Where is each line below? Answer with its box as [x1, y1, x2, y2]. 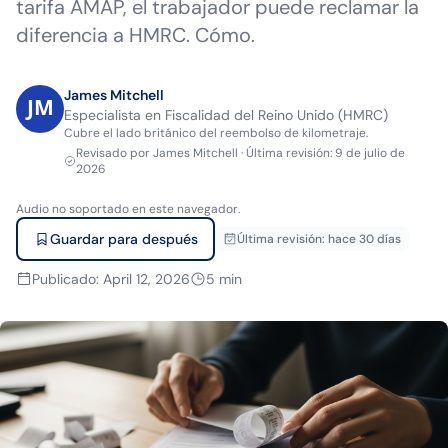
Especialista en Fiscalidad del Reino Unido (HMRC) [64, 106, 388, 124]
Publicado [32, 270, 96, 288]
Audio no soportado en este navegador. [16, 201, 240, 217]
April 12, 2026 [103, 270, 190, 288]
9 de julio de [334, 145, 405, 161]
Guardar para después [49, 230, 198, 248]
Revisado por [75, 145, 150, 161]
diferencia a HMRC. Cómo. [16, 22, 255, 48]
